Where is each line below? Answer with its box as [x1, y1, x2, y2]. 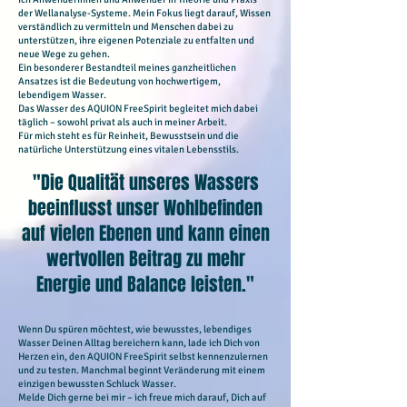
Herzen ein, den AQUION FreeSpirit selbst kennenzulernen [18, 351, 268, 362]
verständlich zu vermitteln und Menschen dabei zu [18, 21, 233, 33]
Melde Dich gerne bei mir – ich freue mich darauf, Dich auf [18, 392, 266, 403]
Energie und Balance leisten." [36, 271, 254, 298]
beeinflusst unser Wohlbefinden [28, 194, 263, 222]
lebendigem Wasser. [18, 89, 106, 101]
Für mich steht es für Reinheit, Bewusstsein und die [18, 130, 239, 142]
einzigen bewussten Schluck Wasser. [18, 378, 176, 390]
